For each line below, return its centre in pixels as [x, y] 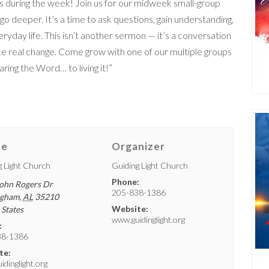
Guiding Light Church [150, 165]
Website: [130, 209]
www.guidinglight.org [149, 219]
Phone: [126, 182]
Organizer [139, 146]
